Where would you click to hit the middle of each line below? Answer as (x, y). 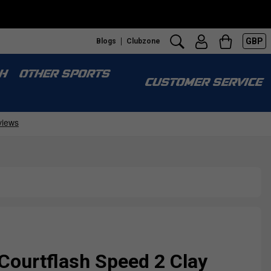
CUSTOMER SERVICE (203, 83)
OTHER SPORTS (64, 75)
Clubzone (143, 41)
